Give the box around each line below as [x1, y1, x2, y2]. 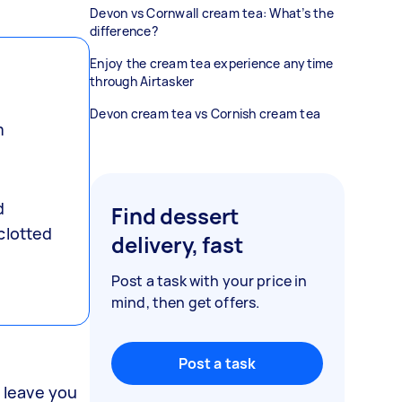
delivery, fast [111, 230, 243, 259]
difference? [90, 22, 158, 39]
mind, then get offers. [111, 293, 260, 312]
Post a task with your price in [111, 271, 308, 291]
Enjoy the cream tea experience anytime [90, 55, 334, 72]
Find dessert [111, 201, 240, 231]
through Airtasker [90, 73, 195, 90]
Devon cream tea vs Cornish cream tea [90, 105, 320, 122]
